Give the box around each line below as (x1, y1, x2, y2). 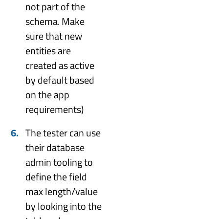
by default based (25, 72, 95, 88)
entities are (25, 43, 71, 58)
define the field (25, 169, 88, 184)
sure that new (25, 28, 83, 44)
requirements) (25, 101, 84, 117)
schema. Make (25, 13, 85, 29)
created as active (25, 57, 95, 73)
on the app (25, 87, 70, 102)
